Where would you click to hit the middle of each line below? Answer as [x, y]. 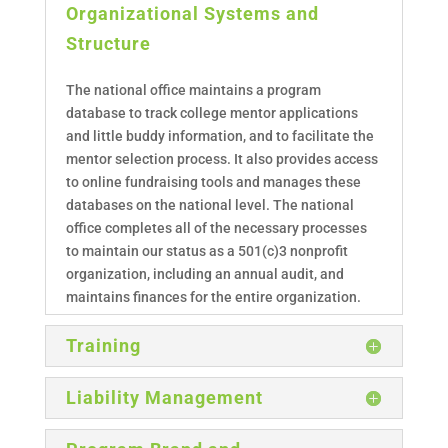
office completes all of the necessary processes [216, 227]
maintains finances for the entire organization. [213, 296]
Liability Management [164, 397]
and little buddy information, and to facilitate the [219, 135]
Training [103, 345]
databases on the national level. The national [209, 204]
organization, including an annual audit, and [204, 273]
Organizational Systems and [192, 13]
